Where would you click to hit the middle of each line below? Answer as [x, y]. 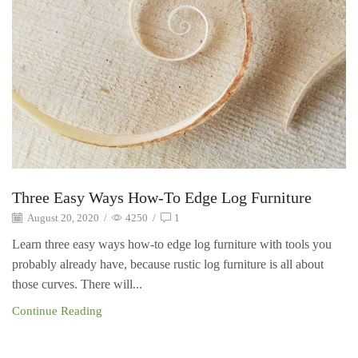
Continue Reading [57, 310]
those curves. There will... [77, 284]
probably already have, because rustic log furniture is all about [168, 264]
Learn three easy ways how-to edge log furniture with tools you [172, 244]
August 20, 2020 [62, 218]
